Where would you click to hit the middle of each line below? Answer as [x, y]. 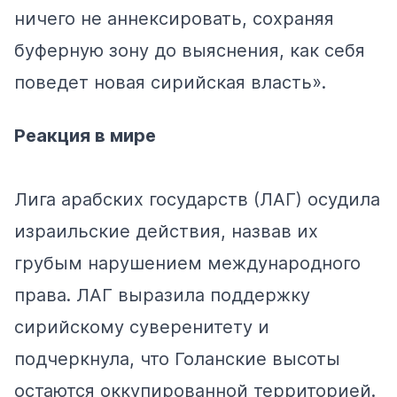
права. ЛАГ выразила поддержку [162, 295]
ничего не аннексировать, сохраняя [174, 18]
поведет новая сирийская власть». [170, 82]
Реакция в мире [85, 135]
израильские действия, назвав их [166, 231]
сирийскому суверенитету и [142, 327]
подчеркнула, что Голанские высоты [177, 358]
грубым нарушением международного [187, 263]
